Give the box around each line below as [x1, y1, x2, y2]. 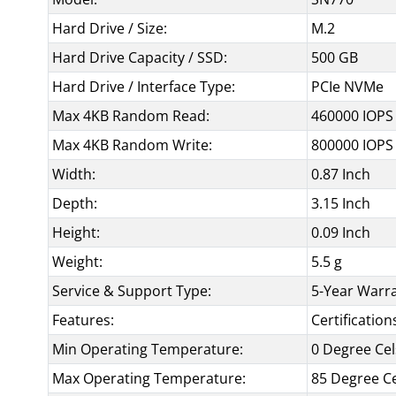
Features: [52, 310, 114, 330]
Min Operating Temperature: [52, 339, 243, 359]
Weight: [52, 252, 103, 271]
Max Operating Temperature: [52, 369, 246, 388]
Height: [52, 223, 100, 242]
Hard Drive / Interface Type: [52, 77, 235, 96]
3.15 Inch [311, 194, 370, 213]
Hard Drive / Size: [52, 19, 167, 38]
